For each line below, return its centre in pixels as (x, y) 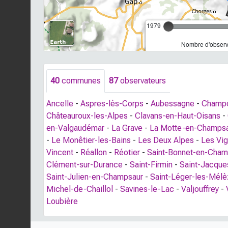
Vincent (60, 153)
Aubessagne (173, 104)
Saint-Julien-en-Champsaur (95, 177)
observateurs (143, 81)
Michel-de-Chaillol (80, 189)
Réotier (127, 153)
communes (80, 81)
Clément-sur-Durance (84, 165)
